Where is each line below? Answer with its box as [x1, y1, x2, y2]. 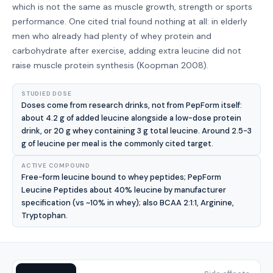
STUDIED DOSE [21, 90, 72, 97]
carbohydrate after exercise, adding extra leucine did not [12, 45, 241, 56]
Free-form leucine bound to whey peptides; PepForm [21, 172, 221, 182]
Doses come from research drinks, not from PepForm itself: [21, 100, 242, 110]
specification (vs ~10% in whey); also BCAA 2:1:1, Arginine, [21, 197, 234, 208]
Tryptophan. [21, 210, 68, 221]
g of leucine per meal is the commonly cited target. [21, 138, 213, 149]
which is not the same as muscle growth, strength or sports [12, 1, 252, 12]
